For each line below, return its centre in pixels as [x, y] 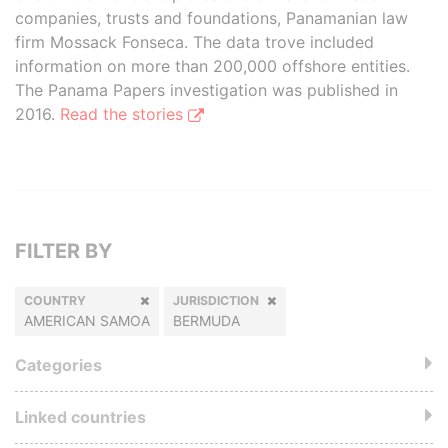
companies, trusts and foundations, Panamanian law [211, 18]
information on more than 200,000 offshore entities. [212, 66]
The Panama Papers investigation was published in [206, 90]
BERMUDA [206, 320]
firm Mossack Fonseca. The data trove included [194, 42]
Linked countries [80, 417]
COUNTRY [55, 300]
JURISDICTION [216, 300]
